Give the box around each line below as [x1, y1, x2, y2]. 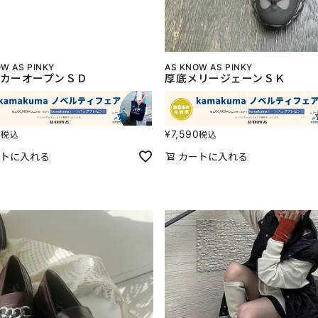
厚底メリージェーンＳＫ [165, 72, 286, 86]
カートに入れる [178, 150, 248, 163]
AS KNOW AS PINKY [165, 62, 253, 73]
